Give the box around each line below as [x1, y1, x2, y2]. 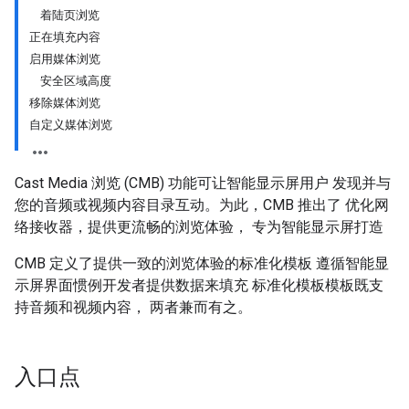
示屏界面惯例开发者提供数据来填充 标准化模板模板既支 [15, 277, 383, 294]
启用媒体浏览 [29, 52, 100, 66]
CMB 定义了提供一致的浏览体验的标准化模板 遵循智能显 [15, 255, 389, 272]
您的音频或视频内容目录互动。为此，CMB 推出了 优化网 [15, 196, 389, 214]
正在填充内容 [29, 30, 100, 44]
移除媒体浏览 [29, 96, 100, 110]
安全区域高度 [40, 74, 111, 88]
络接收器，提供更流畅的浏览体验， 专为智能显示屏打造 [15, 218, 383, 236]
